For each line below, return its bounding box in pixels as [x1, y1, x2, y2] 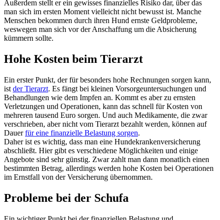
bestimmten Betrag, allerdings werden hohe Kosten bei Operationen [4, 164, 214, 172]
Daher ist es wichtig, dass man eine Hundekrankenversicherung [4, 137, 200, 146]
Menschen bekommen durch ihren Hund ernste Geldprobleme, [4, 16, 197, 25]
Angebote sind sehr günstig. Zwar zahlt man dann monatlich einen [4, 155, 209, 164]
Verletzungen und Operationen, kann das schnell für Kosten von [4, 102, 202, 110]
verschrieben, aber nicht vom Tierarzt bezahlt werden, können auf [4, 119, 207, 128]
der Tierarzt [13, 84, 48, 93]
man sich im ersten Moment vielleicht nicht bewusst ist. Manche [4, 7, 201, 16]
